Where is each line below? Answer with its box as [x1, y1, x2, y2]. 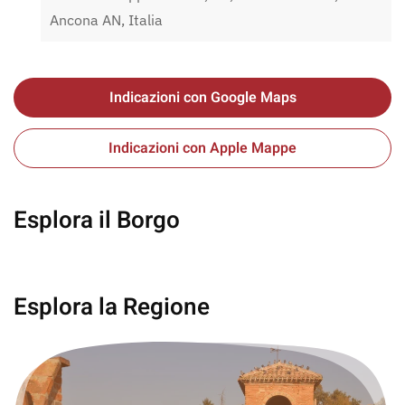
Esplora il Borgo [14, 203, 180, 239]
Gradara [160, 238, 245, 273]
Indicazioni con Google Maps [108, 87, 297, 109]
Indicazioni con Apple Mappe [108, 137, 297, 160]
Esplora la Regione [14, 290, 210, 325]
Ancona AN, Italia [50, 11, 163, 30]
